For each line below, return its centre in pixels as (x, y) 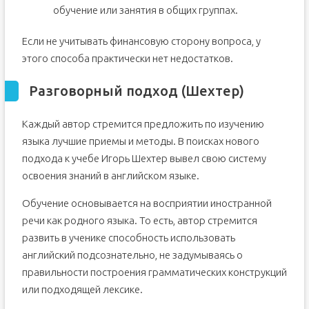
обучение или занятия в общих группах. (145, 10)
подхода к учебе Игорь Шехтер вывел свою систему (144, 158)
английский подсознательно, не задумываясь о (132, 255)
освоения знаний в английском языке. (110, 176)
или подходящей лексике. (82, 289)
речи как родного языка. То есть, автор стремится (139, 220)
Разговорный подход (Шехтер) (136, 91)
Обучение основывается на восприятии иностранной (147, 203)
